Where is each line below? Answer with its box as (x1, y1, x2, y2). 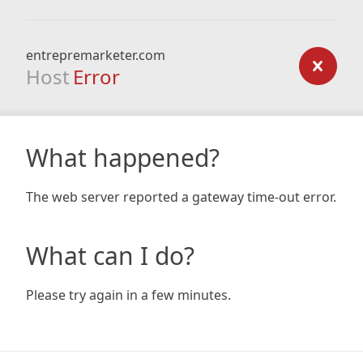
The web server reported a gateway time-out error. (26, 188, 336, 206)
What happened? (26, 141, 220, 174)
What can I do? (26, 239, 194, 272)
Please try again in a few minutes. (26, 286, 231, 304)
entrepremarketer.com (26, 46, 165, 64)
